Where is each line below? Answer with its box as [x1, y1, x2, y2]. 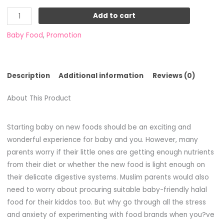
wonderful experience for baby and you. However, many [6, 134, 198, 144]
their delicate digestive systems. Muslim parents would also [6, 172, 209, 182]
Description [6, 70, 50, 80]
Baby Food [6, 30, 43, 40]
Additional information [58, 70, 144, 80]
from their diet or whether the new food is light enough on [6, 159, 205, 169]
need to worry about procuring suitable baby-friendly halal [6, 184, 207, 194]
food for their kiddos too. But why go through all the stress [6, 197, 206, 207]
